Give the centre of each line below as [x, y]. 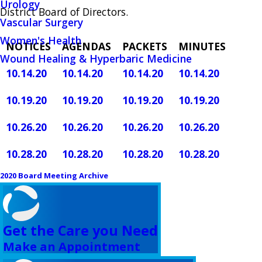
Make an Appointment [72, 246]
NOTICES [28, 46]
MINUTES [202, 46]
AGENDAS [87, 46]
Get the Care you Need [80, 230]
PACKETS [145, 46]
